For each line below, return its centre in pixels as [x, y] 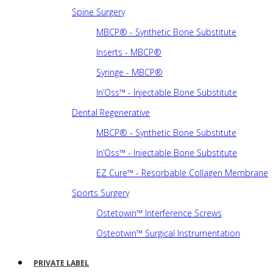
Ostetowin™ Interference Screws [159, 213]
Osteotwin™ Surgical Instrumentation [168, 233]
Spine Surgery [98, 12]
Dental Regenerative [111, 113]
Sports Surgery [101, 193]
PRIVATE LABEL [61, 263]
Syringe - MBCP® [129, 73]
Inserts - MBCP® [129, 52]
